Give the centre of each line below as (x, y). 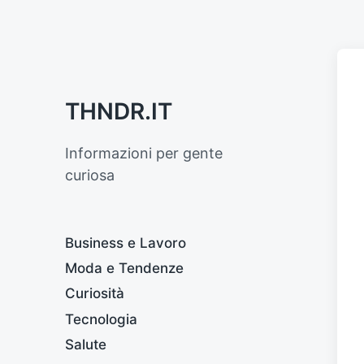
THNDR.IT (119, 111)
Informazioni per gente (144, 153)
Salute (86, 344)
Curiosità (95, 294)
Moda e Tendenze (124, 269)
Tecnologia (101, 319)
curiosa (90, 175)
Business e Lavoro (126, 243)
